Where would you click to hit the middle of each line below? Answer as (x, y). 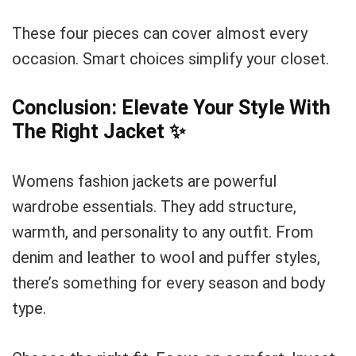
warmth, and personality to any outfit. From (163, 232)
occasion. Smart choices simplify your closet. (170, 59)
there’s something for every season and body (168, 283)
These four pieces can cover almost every (160, 33)
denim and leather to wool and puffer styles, (166, 257)
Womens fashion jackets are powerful (144, 181)
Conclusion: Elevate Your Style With (171, 108)
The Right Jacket (91, 132)
